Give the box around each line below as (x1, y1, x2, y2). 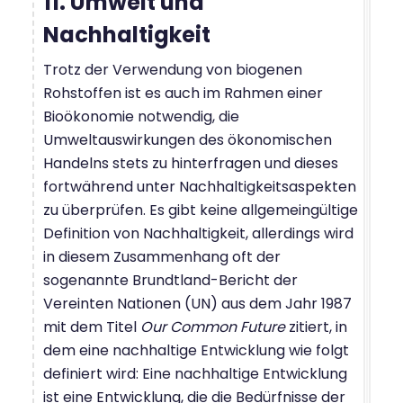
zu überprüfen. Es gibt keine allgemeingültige (43, 200, 358, 220)
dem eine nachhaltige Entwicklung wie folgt (43, 340, 349, 361)
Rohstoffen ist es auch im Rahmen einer (43, 83, 323, 103)
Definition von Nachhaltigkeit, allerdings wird (43, 223, 354, 244)
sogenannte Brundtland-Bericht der (43, 270, 298, 291)
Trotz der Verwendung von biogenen (43, 59, 302, 80)
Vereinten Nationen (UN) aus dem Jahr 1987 (43, 293, 352, 314)
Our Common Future (140, 317, 285, 337)
